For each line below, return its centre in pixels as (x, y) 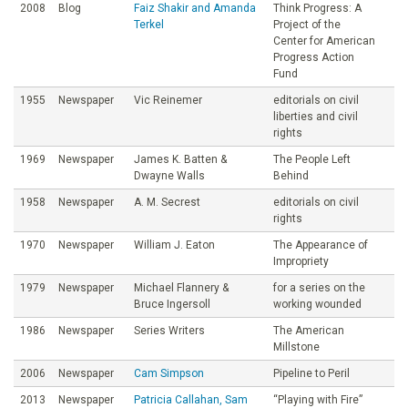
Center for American (324, 41)
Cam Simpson (169, 373)
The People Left (312, 159)
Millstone (296, 347)
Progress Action (314, 57)
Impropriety (301, 261)
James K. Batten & (180, 159)
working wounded (317, 304)
